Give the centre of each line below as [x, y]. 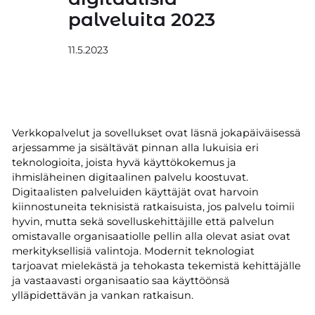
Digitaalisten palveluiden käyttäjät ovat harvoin [135, 192]
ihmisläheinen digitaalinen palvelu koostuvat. [130, 177]
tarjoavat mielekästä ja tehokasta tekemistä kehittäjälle [156, 265]
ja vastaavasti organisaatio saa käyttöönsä [121, 280]
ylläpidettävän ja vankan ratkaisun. [102, 295]
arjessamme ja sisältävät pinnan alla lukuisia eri [135, 147]
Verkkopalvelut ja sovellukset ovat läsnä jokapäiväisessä [156, 133]
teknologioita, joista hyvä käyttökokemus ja [124, 162]
